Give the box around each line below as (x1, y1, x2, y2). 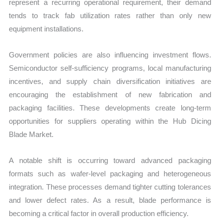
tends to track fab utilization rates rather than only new (9, 11, 211, 20)
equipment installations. (9, 24, 84, 33)
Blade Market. (9, 130, 54, 139)
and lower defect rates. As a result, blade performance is (9, 196, 211, 205)
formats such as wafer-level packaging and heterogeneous (9, 169, 211, 178)
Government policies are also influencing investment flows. (9, 51, 211, 59)
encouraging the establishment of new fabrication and (9, 90, 211, 99)
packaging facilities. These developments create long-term (9, 104, 211, 112)
